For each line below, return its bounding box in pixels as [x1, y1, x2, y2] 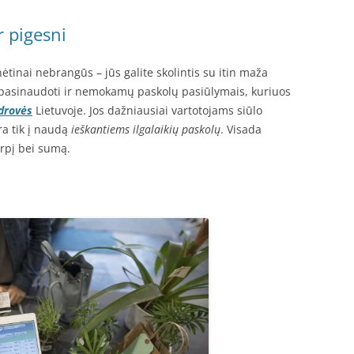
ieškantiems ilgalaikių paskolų [71, 122, 220, 137]
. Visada [220, 122, 262, 137]
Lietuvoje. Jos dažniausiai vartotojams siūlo [32, 103, 262, 118]
